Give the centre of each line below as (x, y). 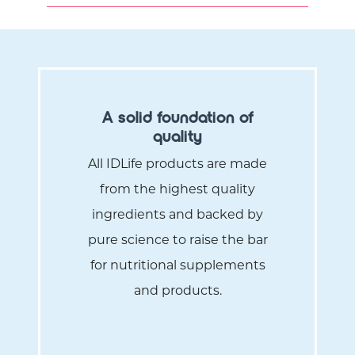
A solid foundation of (177, 118)
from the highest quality (177, 191)
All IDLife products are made (177, 165)
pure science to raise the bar (177, 241)
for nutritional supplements (177, 267)
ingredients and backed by (177, 216)
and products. (177, 292)
